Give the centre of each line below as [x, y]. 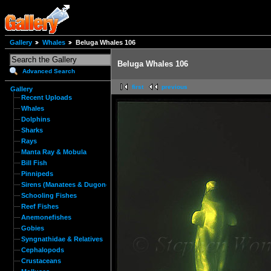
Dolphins [36, 119]
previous [175, 87]
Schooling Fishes [49, 195]
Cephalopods [43, 250]
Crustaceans [41, 261]
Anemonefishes [46, 217]
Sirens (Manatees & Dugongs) [69, 184]
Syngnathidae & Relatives [62, 239]
